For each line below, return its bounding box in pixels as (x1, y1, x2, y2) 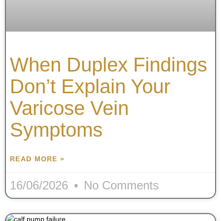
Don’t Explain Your (10, 75, 170, 98)
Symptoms (10, 119, 103, 141)
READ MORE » (10, 155, 65, 163)
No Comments (80, 179, 159, 192)
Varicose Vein (10, 97, 129, 119)
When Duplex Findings (10, 54, 207, 76)
